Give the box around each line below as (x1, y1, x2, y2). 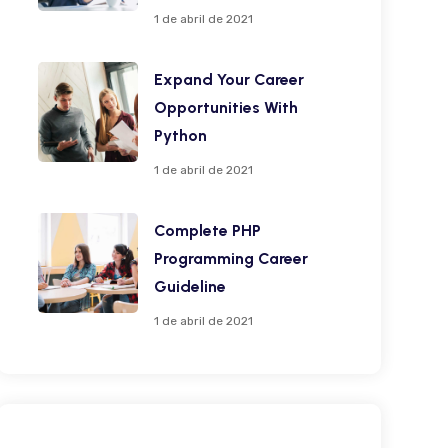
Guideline (153, 277, 226, 296)
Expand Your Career (153, 70, 304, 89)
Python (153, 126, 207, 145)
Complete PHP (153, 221, 261, 240)
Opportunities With (153, 98, 298, 117)
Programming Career (153, 249, 308, 268)
